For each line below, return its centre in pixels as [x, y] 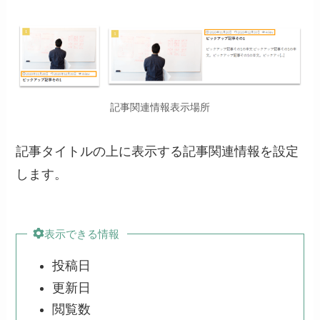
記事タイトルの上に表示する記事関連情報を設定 [157, 151]
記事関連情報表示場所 [160, 107]
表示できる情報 [81, 234]
